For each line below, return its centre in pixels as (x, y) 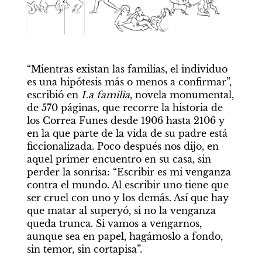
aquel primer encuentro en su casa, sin (119, 159)
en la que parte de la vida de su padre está (127, 134)
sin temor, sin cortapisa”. (84, 249)
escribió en (54, 95)
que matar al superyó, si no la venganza (121, 211)
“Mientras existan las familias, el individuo (127, 69)
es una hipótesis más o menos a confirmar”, (129, 82)
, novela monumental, (182, 95)
